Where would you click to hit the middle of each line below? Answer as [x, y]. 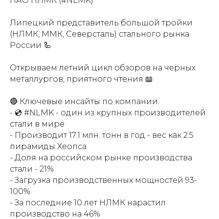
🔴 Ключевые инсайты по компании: [85, 101]
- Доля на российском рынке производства [101, 157]
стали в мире [37, 124]
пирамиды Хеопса [48, 146]
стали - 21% [32, 169]
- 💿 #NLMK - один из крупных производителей [108, 112]
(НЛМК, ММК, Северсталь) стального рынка [99, 34]
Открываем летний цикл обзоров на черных [103, 67]
